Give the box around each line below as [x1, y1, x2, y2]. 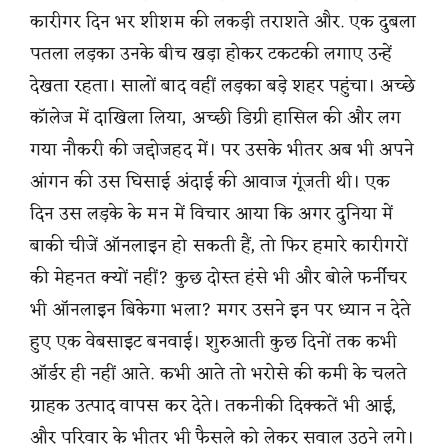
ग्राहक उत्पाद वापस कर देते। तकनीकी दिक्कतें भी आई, [30, 389, 397, 422]
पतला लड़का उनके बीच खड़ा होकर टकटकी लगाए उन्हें [30, 37, 393, 70]
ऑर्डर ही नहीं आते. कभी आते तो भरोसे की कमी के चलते [30, 357, 408, 390]
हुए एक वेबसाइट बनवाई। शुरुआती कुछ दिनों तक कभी [30, 325, 398, 358]
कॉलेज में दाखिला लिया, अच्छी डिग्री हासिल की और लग [30, 101, 402, 134]
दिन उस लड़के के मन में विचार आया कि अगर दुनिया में [30, 197, 394, 230]
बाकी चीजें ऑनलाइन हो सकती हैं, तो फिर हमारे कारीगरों [30, 229, 409, 262]
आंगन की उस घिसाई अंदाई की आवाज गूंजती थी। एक [30, 165, 391, 198]
